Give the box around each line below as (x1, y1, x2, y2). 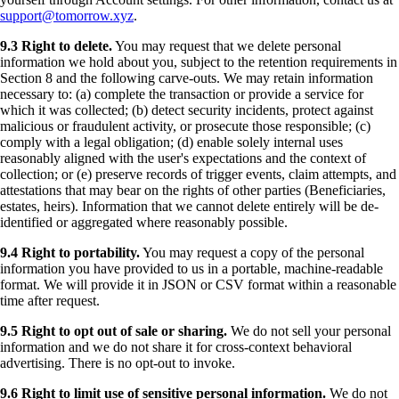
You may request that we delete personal (112, 37, 341, 53)
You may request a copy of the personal (140, 244, 364, 260)
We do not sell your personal (227, 322, 391, 338)
